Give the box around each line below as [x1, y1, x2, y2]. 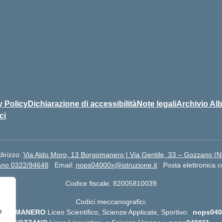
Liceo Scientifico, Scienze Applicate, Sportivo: [45, 208, 193, 216]
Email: [54, 161, 76, 169]
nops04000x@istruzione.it [75, 161, 157, 169]
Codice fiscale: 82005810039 [65, 179, 157, 187]
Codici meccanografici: [75, 197, 147, 206]
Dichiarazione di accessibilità [28, 99, 137, 108]
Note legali [137, 99, 176, 108]
